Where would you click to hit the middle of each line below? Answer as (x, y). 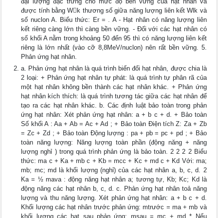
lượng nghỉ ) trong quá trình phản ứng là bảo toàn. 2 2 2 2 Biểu (114, 152)
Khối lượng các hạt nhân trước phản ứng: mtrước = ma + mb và (114, 207)
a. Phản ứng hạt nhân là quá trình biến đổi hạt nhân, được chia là (114, 69)
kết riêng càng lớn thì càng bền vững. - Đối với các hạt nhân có (114, 29)
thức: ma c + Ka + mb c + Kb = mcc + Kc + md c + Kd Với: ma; (114, 161)
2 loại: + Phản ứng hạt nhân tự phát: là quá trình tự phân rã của (114, 78)
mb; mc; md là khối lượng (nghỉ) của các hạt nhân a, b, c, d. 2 (114, 170)
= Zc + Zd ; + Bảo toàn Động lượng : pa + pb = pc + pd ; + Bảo (114, 133)
